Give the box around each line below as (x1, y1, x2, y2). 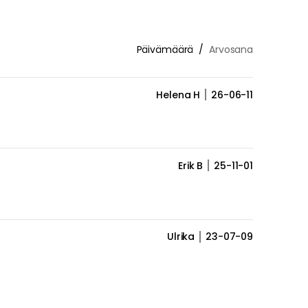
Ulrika (166, 230, 195, 244)
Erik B (177, 158, 203, 173)
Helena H (156, 87, 201, 102)
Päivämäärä (136, 43, 194, 56)
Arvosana (209, 43, 253, 56)
